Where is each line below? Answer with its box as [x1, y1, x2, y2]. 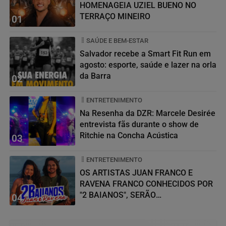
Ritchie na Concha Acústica [80, 130, 178, 140]
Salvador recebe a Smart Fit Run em [80, 48, 211, 59]
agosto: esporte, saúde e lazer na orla [80, 60, 216, 70]
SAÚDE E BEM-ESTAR [86, 36, 148, 44]
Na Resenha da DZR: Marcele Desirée [80, 108, 215, 118]
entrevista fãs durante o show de [80, 119, 199, 129]
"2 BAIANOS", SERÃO [80, 190, 156, 200]
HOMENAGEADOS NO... [80, 201, 163, 211]
